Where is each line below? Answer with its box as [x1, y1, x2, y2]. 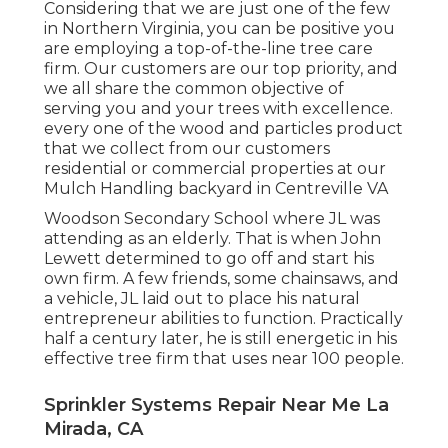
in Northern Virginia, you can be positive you [44, 19, 395, 39]
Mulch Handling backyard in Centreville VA [44, 179, 388, 199]
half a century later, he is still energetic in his [44, 329, 397, 349]
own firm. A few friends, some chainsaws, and [44, 269, 399, 289]
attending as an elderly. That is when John [44, 229, 381, 249]
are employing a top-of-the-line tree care [44, 39, 373, 59]
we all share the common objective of [44, 79, 344, 99]
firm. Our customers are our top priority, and [44, 59, 398, 79]
